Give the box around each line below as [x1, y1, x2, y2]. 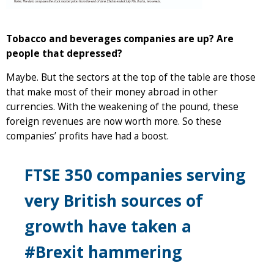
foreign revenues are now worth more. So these [6, 114, 221, 128]
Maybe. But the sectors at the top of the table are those [6, 70, 256, 84]
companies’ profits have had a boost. [6, 129, 169, 143]
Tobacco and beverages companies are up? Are [6, 32, 234, 45]
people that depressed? [6, 46, 122, 60]
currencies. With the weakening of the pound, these [6, 100, 239, 113]
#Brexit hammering [24, 240, 182, 263]
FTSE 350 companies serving [24, 163, 246, 186]
